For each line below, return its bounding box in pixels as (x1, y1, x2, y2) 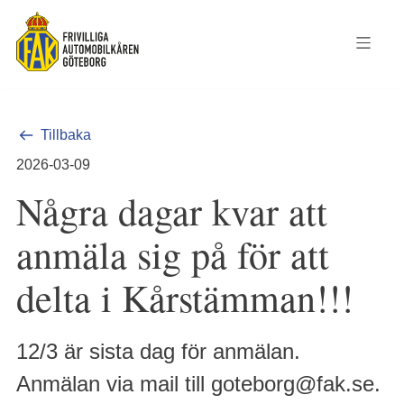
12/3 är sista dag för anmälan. (16, 339, 300, 363)
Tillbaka (41, 127, 91, 142)
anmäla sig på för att (16, 229, 329, 280)
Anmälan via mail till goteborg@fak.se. (16, 372, 381, 396)
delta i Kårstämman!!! (16, 272, 353, 323)
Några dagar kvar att (16, 186, 327, 236)
